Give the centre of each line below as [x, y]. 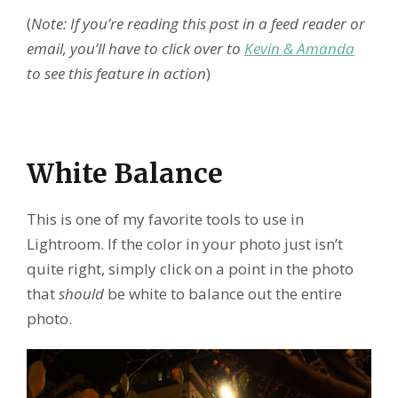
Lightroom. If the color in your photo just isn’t [185, 244]
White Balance [125, 174]
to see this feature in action [116, 74]
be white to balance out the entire [223, 294]
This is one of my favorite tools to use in [165, 219]
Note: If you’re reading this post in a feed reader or [198, 24]
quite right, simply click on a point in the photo [190, 269]
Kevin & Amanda [299, 49]
